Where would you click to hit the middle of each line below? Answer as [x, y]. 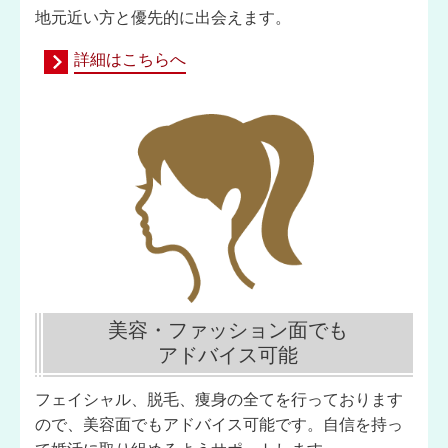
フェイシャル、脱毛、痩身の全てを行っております [219, 399]
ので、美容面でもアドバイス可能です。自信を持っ [219, 424]
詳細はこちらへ [130, 59]
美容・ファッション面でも [228, 330]
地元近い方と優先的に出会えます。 [163, 17]
